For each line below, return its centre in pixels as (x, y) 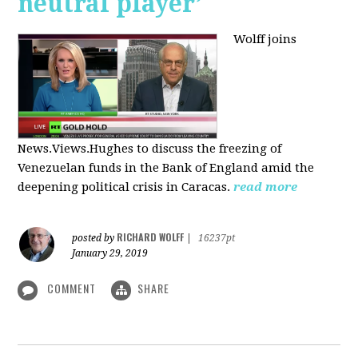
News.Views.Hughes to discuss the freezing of (150, 149)
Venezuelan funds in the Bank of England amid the (166, 168)
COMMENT (72, 288)
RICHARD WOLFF (151, 237)
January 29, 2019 (110, 254)
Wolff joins (265, 39)
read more (266, 187)
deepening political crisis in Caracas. (124, 187)
